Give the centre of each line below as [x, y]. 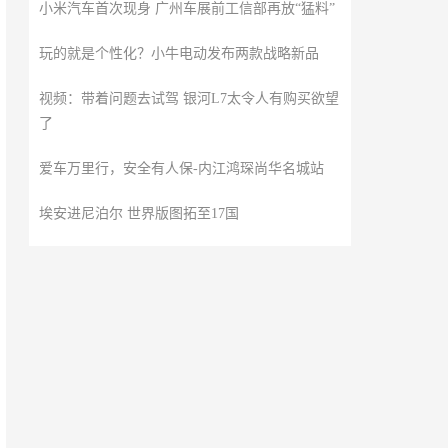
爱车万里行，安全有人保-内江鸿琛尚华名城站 [181, 168]
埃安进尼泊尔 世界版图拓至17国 [138, 213]
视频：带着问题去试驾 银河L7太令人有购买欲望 [188, 98]
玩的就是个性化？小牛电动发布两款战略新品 [178, 53]
